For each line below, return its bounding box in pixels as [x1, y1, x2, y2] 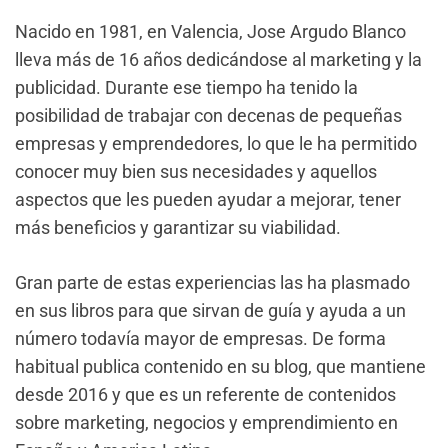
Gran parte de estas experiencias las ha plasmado [15, 272, 410, 293]
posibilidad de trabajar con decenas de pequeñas [15, 105, 402, 126]
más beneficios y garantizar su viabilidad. [15, 217, 341, 238]
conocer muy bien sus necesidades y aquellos [15, 161, 377, 182]
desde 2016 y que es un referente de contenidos [15, 384, 396, 405]
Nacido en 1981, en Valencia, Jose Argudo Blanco [15, 21, 406, 42]
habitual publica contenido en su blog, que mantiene [15, 356, 426, 377]
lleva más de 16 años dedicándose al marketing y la [15, 49, 422, 70]
